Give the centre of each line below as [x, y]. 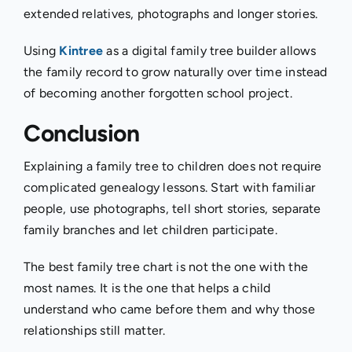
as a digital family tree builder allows [210, 50]
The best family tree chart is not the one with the [165, 266]
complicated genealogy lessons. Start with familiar [169, 187]
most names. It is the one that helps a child [147, 288]
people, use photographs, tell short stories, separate [172, 208]
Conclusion [81, 133]
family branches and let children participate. [150, 229]
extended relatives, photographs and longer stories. [170, 13]
